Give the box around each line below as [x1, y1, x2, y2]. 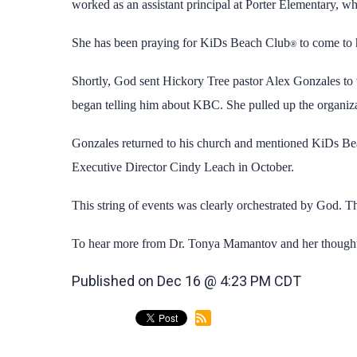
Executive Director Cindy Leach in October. [72, 159, 295, 174]
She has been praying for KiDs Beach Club [72, 35, 291, 49]
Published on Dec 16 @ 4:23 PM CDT [72, 272, 302, 289]
